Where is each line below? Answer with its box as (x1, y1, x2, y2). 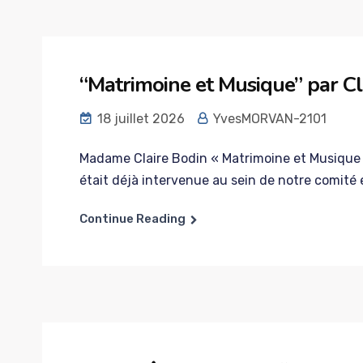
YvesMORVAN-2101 (210, 111, 327, 126)
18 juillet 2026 (94, 111, 185, 126)
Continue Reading (79, 211, 186, 226)
